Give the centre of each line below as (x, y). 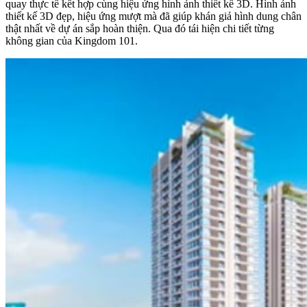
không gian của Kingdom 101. (73, 40)
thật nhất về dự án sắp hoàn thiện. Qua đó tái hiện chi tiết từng (140, 28)
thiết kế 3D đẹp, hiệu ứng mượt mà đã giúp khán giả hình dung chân (153, 16)
